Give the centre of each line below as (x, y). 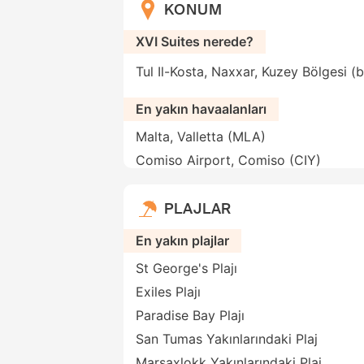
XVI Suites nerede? (195, 42)
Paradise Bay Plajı (190, 316)
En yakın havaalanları (201, 109)
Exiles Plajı (168, 292)
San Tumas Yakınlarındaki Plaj (227, 339)
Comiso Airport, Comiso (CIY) (228, 160)
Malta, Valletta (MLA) (201, 137)
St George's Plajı (186, 269)
